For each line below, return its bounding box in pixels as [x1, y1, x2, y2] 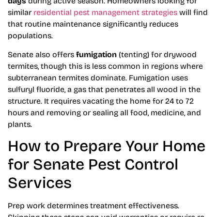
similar [8, 8, 33, 17]
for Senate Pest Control [8, 155, 178, 174]
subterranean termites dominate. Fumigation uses [8, 73, 188, 82]
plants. [8, 119, 32, 129]
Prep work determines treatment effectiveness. [8, 201, 179, 211]
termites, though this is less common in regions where [8, 61, 203, 71]
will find [177, 8, 208, 17]
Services [8, 173, 72, 193]
